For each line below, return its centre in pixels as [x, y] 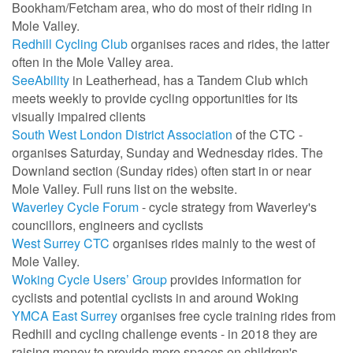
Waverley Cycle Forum [75, 207]
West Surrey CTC [61, 243]
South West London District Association [122, 135]
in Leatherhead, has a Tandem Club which [189, 80]
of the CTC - [268, 135]
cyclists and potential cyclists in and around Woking [155, 298]
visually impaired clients [79, 117]
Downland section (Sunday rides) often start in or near [162, 171]
